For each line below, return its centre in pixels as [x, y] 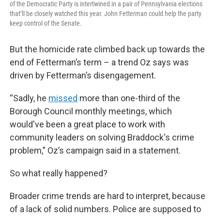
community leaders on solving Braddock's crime [102, 137]
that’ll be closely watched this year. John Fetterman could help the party [106, 13]
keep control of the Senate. [46, 23]
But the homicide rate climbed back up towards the [107, 49]
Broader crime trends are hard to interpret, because [108, 196]
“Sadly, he [29, 98]
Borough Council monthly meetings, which [91, 111]
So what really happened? [59, 173]
